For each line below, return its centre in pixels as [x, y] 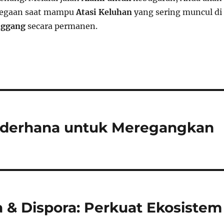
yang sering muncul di [177, 12]
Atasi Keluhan [104, 12]
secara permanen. [61, 26]
